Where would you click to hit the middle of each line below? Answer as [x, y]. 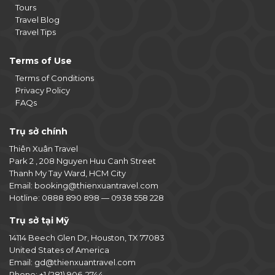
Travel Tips [36, 32]
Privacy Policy [43, 91]
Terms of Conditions [55, 78]
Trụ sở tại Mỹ [39, 221]
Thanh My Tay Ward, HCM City [68, 173]
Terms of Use [41, 61]
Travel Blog [37, 20]
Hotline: [25, 198]
